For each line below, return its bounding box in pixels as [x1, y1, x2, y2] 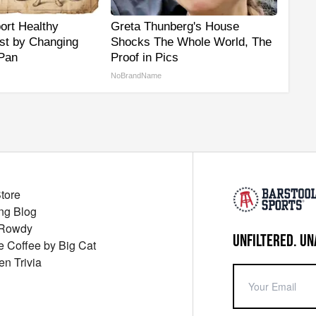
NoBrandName [111, 71, 162, 80]
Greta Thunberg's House [111, 20, 239, 34]
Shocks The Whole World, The [111, 35, 272, 49]
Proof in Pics [111, 51, 178, 65]
